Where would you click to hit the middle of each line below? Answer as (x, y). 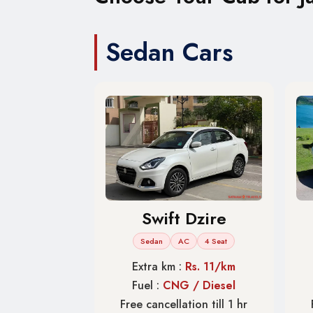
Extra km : (159, 266)
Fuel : (148, 285)
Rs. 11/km (211, 266)
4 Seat (216, 241)
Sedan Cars (169, 52)
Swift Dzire (184, 218)
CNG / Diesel (199, 285)
